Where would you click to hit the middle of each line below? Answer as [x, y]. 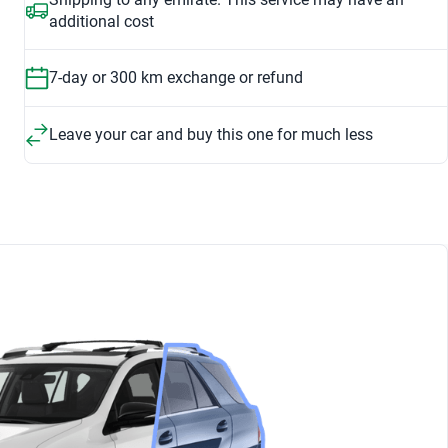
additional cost [101, 21]
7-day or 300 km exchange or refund [176, 77]
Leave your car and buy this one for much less [211, 134]
